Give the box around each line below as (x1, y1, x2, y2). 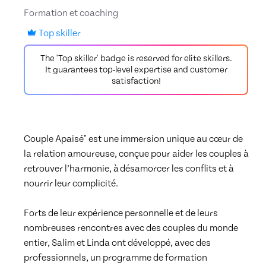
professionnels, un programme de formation (24, 252, 207, 264)
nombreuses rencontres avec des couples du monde (24, 223, 238, 234)
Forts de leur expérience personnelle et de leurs (24, 208, 218, 219)
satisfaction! (111, 76, 161, 87)
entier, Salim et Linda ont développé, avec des (24, 237, 211, 249)
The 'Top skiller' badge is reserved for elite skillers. (40, 53, 232, 64)
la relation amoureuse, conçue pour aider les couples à (24, 148, 248, 160)
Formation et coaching (24, 8, 118, 19)
